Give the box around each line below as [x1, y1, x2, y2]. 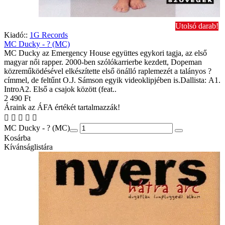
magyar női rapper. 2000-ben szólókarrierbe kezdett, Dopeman [4, 58, 202, 67]
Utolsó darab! [175, 22, 218, 31]
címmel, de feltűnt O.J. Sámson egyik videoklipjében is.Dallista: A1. [4, 76, 220, 85]
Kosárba [4, 134, 31, 143]
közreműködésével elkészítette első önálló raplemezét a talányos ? [4, 67, 211, 76]
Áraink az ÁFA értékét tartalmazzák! [4, 103, 120, 112]
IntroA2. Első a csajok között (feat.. [4, 85, 117, 94]
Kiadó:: [4, 31, 28, 40]
